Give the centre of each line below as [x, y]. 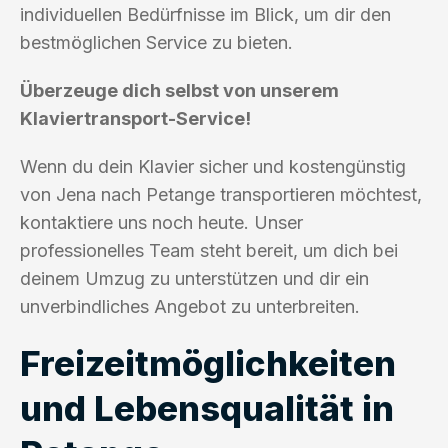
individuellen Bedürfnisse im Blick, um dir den [205, 14]
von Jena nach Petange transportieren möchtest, [221, 194]
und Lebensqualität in [207, 407]
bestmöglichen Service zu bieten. [156, 42]
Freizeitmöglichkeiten [208, 362]
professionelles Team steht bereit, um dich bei [209, 250]
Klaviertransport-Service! [135, 118]
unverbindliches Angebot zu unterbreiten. [190, 306]
